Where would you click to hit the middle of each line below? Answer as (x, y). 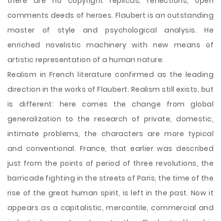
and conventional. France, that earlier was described (110, 148)
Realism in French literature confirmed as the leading (110, 74)
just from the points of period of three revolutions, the (110, 163)
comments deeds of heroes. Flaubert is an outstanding (110, 15)
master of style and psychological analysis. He (110, 30)
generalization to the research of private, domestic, (110, 119)
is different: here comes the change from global (110, 104)
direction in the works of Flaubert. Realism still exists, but (110, 89)
